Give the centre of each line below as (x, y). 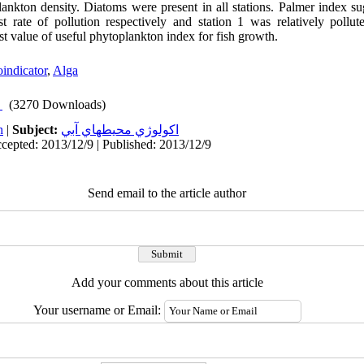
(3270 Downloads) (57, 104)
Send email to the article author (167, 193)
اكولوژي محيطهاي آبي (120, 130)
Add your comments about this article (167, 282)
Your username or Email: (98, 310)
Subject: (37, 130)
